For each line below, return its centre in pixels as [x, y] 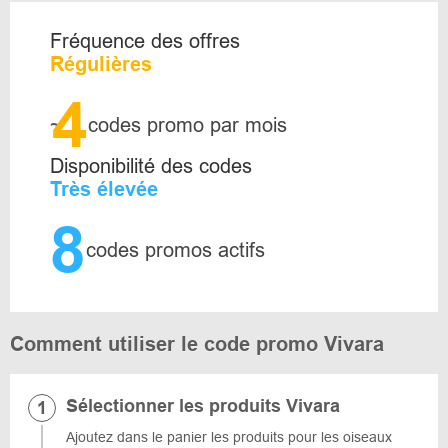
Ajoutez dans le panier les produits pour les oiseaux [229, 437]
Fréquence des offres [145, 41]
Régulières [101, 64]
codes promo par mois [187, 125]
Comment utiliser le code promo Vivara [197, 344]
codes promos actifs [175, 250]
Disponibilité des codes [151, 166]
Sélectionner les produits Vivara [203, 406]
